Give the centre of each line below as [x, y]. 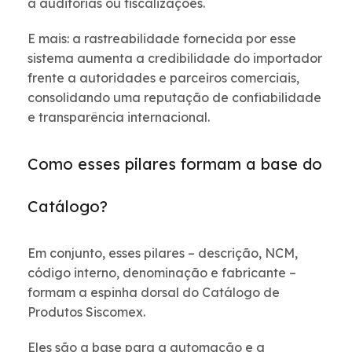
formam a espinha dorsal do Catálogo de [154, 293]
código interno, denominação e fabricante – [162, 273]
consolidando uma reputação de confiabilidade [174, 98]
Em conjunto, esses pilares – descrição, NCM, [163, 253]
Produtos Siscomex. [86, 312]
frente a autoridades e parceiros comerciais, [163, 78]
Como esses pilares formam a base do [175, 164]
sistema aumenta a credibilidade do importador [175, 59]
